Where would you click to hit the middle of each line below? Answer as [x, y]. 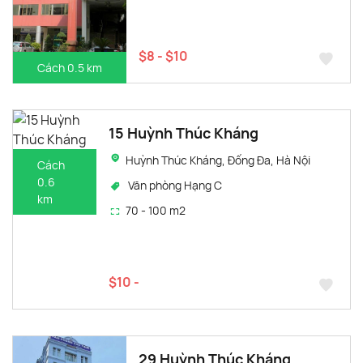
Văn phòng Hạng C [174, 185]
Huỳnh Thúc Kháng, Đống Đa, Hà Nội [218, 160]
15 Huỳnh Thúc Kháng [184, 132]
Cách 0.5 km [70, 67]
